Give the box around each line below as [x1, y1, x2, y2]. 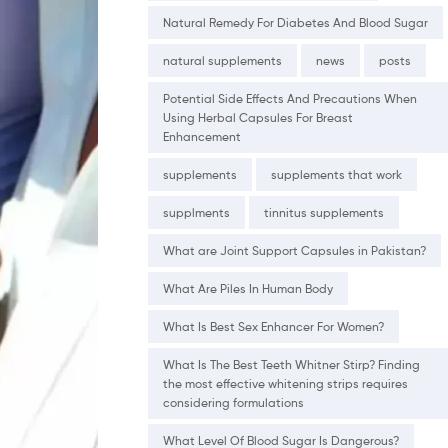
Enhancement [163, 129, 241, 145]
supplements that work [271, 167, 402, 183]
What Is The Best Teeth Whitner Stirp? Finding [163, 357, 420, 373]
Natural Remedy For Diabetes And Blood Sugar [163, 15, 428, 31]
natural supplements [163, 53, 282, 69]
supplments [163, 205, 230, 221]
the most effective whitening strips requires [163, 376, 408, 392]
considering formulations [163, 395, 304, 411]
